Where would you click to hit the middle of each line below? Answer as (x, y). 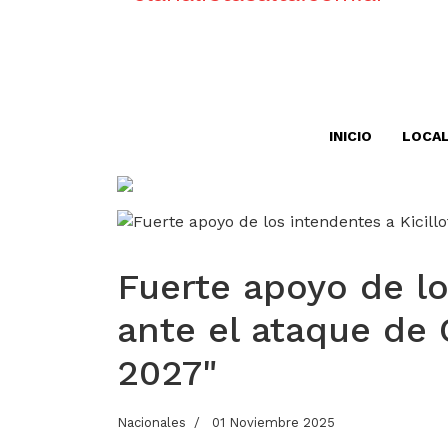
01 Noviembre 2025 (273, 422)
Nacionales (151, 422)
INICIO (350, 136)
